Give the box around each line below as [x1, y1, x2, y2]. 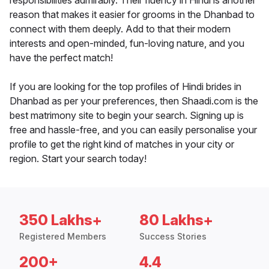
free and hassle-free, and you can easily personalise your [10, 124, 257, 136]
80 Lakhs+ [139, 211, 213, 229]
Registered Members [19, 231, 106, 242]
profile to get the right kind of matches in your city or [10, 138, 234, 151]
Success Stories [139, 231, 207, 242]
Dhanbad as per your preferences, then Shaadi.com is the [10, 95, 258, 107]
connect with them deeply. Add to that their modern [10, 23, 231, 35]
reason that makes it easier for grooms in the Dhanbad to [10, 8, 255, 21]
